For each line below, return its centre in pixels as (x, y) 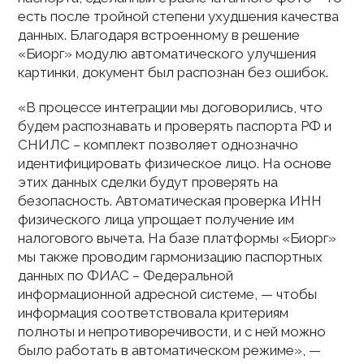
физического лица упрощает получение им (156, 219)
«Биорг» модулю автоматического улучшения (167, 54)
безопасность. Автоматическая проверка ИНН (170, 201)
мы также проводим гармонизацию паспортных (171, 257)
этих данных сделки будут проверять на (148, 182)
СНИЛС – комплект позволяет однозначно (158, 145)
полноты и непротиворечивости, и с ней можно (172, 331)
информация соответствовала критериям (154, 313)
